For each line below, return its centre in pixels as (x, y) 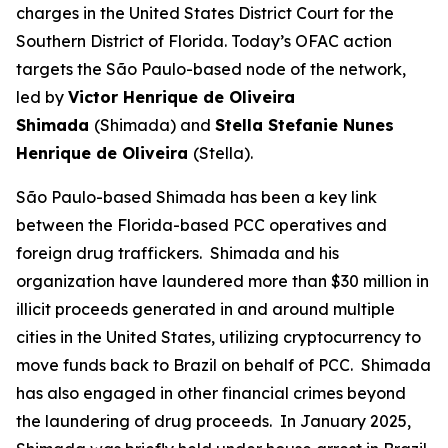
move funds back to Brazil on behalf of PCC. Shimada (223, 365)
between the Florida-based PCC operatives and (201, 225)
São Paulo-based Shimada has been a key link (196, 197)
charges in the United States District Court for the (205, 13)
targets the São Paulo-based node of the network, (211, 69)
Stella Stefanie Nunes (304, 125)
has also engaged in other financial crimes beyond (211, 393)
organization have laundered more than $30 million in (222, 281)
